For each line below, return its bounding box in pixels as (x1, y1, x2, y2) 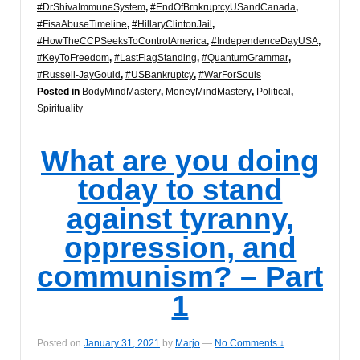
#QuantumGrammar (202, 52, 288, 64)
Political (256, 86, 291, 98)
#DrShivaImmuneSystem (37, 2, 145, 14)
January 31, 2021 (84, 337, 160, 349)
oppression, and (63, 231, 297, 264)
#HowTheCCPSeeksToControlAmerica (37, 35, 207, 47)
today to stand (77, 173, 283, 207)
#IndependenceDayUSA (211, 35, 318, 47)
